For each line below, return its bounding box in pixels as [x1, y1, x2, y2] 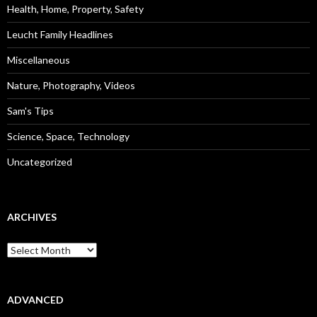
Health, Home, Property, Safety [7, 3, 144, 16]
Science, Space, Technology [7, 130, 129, 143]
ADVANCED [7, 294, 64, 306]
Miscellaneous [7, 54, 70, 67]
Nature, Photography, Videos [7, 79, 135, 92]
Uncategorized [7, 156, 72, 168]
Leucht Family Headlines [7, 28, 113, 41]
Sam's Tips [7, 105, 54, 117]
